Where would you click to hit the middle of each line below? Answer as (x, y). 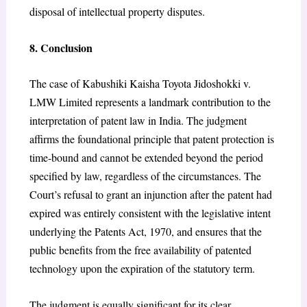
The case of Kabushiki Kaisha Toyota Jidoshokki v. (140, 84)
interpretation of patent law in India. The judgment (138, 121)
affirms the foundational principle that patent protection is (151, 139)
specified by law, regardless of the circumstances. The (145, 176)
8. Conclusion (61, 47)
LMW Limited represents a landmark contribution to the (150, 102)
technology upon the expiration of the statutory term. (142, 269)
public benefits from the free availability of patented (140, 250)
